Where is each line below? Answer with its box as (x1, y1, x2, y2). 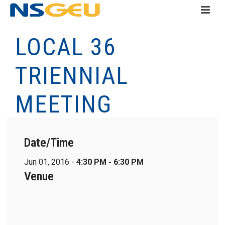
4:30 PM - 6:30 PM (76, 157, 144, 167)
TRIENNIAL (15, 61, 129, 90)
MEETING (15, 90, 112, 119)
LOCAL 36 (15, 33, 117, 61)
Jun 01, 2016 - (24, 157, 76, 167)
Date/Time (24, 136, 74, 150)
